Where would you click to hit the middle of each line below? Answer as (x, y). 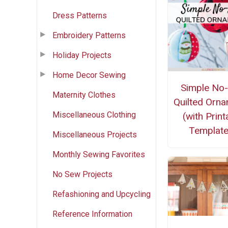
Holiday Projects (82, 55)
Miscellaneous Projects (95, 134)
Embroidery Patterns (89, 35)
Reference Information (92, 214)
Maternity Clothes (84, 95)
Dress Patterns (80, 15)
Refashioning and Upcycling (102, 194)
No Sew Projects (82, 174)
